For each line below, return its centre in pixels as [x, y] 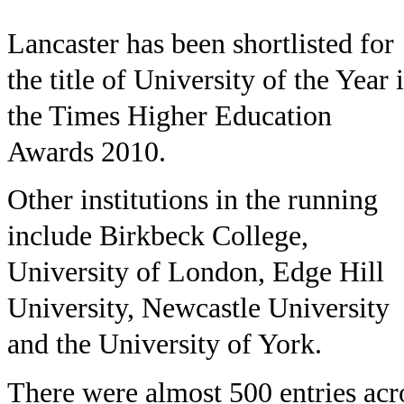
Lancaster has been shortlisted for [201, 43]
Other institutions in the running [193, 200]
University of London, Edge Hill [196, 272]
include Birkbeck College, [158, 236]
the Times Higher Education [170, 115]
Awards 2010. [87, 151]
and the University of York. [165, 344]
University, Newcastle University [198, 308]
